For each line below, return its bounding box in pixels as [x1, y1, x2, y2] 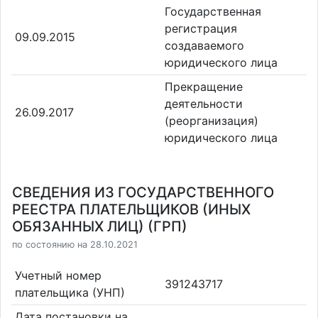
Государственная [165, 4, 261, 18]
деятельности [165, 97, 243, 111]
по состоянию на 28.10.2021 [12, 239, 138, 250]
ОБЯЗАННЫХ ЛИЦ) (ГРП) [12, 218, 187, 235]
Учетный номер [14, 268, 102, 283]
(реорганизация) [165, 114, 258, 128]
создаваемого [165, 38, 244, 53]
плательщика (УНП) [14, 285, 125, 300]
